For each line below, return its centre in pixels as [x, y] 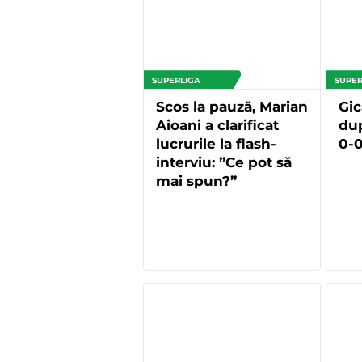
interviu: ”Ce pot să [224, 163]
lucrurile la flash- [216, 144]
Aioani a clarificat [217, 126]
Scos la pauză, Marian [232, 107]
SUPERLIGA [176, 81]
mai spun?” [196, 181]
